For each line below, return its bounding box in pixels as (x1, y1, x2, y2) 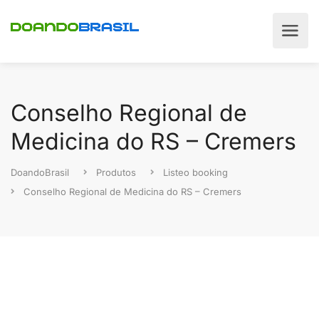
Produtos (96, 167, 136, 178)
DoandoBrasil (11, 167, 69, 178)
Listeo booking (163, 167, 228, 178)
